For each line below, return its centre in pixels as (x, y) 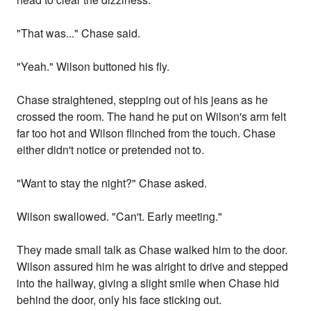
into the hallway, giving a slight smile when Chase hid (148, 283)
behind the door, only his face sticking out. (119, 300)
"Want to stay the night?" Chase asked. (112, 183)
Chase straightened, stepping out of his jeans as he (143, 100)
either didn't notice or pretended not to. (111, 150)
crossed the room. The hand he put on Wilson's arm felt (152, 117)
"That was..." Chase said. (79, 33)
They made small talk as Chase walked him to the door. (152, 250)
